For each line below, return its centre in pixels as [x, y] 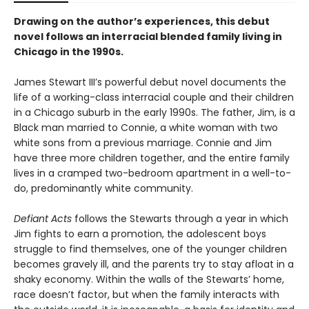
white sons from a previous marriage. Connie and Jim [143, 143]
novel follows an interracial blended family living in [148, 37]
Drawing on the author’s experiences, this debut [142, 22]
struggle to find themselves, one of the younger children [150, 249]
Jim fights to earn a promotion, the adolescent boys [140, 234]
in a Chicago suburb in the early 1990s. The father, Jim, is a [154, 113]
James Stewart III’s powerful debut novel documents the [150, 82]
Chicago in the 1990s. [69, 52]
